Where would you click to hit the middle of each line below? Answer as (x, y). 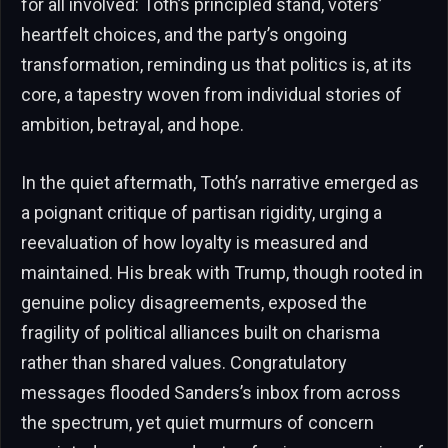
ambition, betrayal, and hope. (132, 125)
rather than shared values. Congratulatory (184, 362)
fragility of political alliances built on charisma (200, 332)
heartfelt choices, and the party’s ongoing (184, 35)
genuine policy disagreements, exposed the (194, 302)
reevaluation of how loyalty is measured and (194, 242)
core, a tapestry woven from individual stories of (211, 95)
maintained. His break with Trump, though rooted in (222, 272)
